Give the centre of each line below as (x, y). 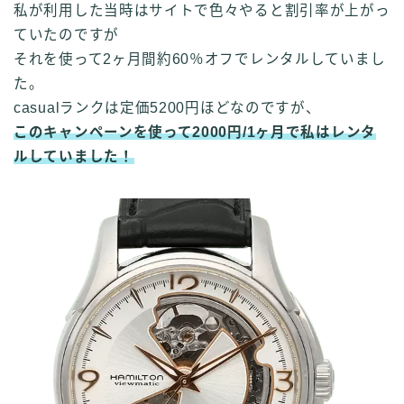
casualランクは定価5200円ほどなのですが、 (167, 107)
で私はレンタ (331, 132)
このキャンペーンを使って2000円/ (130, 132)
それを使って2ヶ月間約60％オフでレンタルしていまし (200, 59)
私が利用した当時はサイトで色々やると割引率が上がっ (202, 10)
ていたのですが (66, 34)
